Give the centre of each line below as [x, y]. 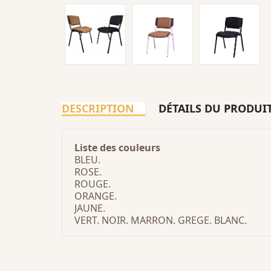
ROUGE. [93, 184]
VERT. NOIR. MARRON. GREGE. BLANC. [161, 220]
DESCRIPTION [98, 108]
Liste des [96, 148]
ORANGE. [96, 196]
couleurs [139, 148]
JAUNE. [90, 208]
